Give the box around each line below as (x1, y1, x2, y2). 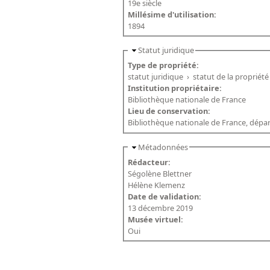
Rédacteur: (128, 157, 173, 168)
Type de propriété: (128, 60, 201, 71)
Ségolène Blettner (128, 168, 192, 180)
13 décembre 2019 (128, 202, 193, 214)
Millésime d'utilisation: (128, 8, 219, 20)
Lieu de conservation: (128, 105, 213, 117)
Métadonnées (138, 141, 189, 152)
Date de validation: (128, 191, 204, 202)
